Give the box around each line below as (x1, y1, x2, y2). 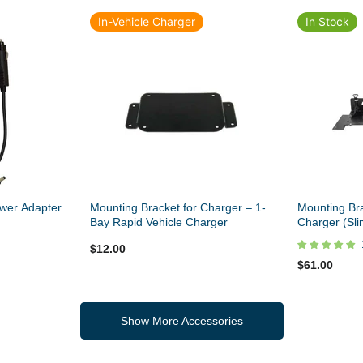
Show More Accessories (120, 314, 243, 328)
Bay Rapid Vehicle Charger (90, 216, 228, 229)
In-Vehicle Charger (98, 15, 196, 29)
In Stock (305, 15, 349, 29)
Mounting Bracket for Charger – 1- (90, 201, 267, 215)
